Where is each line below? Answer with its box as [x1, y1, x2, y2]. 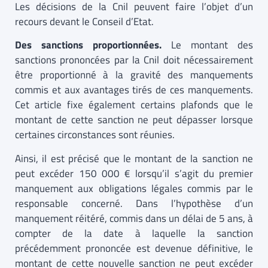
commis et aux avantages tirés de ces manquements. [15, 82, 253, 98]
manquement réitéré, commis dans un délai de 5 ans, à [15, 210, 253, 226]
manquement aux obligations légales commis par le [15, 180, 253, 196]
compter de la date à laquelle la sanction [15, 225, 253, 241]
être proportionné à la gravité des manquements [15, 67, 253, 83]
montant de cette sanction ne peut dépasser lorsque [15, 112, 253, 128]
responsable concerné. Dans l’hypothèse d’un [15, 195, 253, 211]
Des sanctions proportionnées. [15, 37, 171, 53]
